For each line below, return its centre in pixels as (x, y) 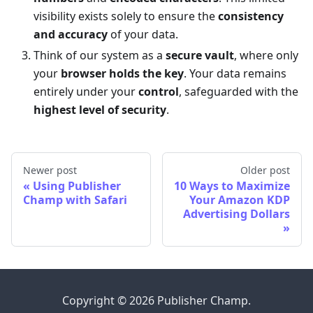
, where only (266, 56)
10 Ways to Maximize (232, 186)
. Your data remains (235, 74)
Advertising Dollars (236, 214)
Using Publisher (77, 186)
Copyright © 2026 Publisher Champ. (156, 301)
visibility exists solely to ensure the (126, 16)
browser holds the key (122, 74)
